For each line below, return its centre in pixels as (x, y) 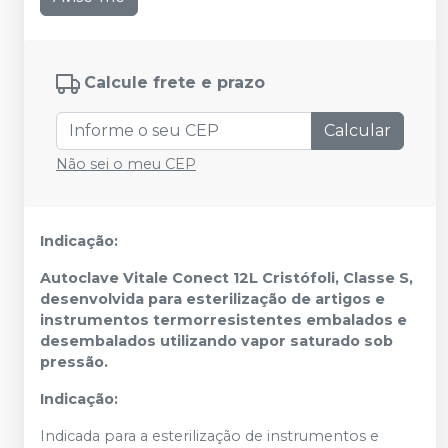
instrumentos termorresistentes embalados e (223, 320)
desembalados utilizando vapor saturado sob (216, 341)
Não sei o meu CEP (126, 164)
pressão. (74, 362)
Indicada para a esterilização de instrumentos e (209, 436)
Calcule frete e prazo (174, 83)
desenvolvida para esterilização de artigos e (212, 299)
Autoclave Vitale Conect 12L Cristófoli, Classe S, (226, 278)
